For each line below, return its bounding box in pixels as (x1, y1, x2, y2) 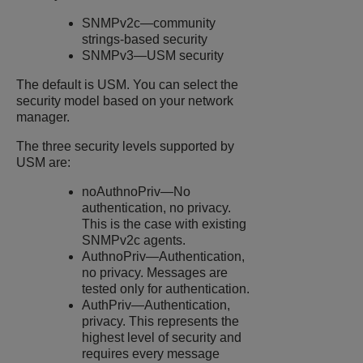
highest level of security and (82, 331, 242, 345)
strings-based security (82, 32, 208, 47)
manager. (16, 110, 70, 125)
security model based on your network (16, 94, 233, 109)
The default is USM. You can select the (16, 78, 238, 92)
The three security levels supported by (16, 139, 234, 154)
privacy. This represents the (82, 314, 240, 329)
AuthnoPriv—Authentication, (82, 250, 246, 264)
